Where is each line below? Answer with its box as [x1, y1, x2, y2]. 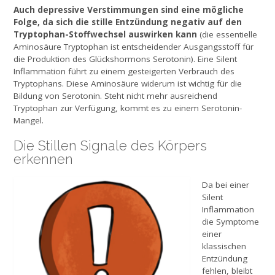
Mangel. [14, 115, 44, 126]
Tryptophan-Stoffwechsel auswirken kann [14, 28, 197, 41]
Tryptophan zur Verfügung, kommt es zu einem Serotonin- [14, 103, 242, 114]
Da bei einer [202, 179, 250, 190]
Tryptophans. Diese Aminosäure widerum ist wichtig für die [14, 78, 242, 90]
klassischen [202, 240, 247, 252]
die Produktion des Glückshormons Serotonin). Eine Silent [14, 53, 237, 65]
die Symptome [202, 215, 260, 227]
